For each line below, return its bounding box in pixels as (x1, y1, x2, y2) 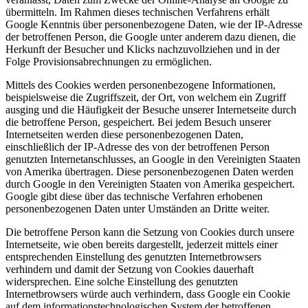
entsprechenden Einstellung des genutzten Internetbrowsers (5, 250, 261, 263)
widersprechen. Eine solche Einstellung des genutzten (5, 275, 238, 287)
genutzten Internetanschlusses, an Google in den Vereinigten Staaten (5, 153, 300, 165)
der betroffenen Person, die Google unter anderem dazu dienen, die (5, 30, 296, 43)
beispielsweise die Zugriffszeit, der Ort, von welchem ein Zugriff (5, 91, 286, 103)
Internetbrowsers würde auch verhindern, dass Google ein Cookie (5, 287, 290, 300)
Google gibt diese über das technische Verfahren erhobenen (5, 190, 263, 202)
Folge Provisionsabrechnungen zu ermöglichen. (5, 55, 212, 67)
